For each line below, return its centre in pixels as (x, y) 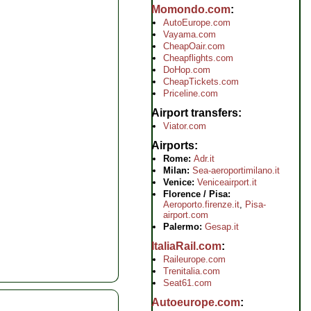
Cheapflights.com (198, 58)
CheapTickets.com (201, 82)
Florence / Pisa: (197, 194)
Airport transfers (195, 113)
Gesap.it (222, 227)
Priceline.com (191, 93)
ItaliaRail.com (186, 246)
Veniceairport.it (227, 182)
